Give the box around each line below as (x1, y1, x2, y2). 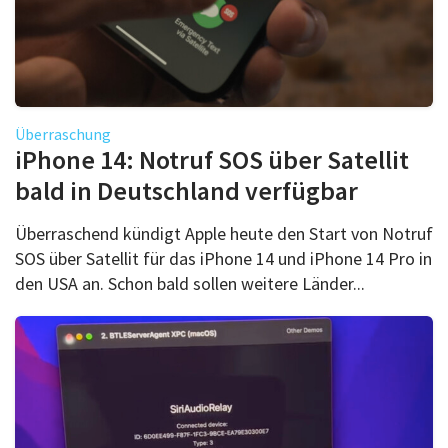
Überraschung (15, 123, 111, 144)
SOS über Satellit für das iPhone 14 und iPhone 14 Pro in (15, 246, 432, 270)
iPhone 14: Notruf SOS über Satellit (15, 142, 409, 176)
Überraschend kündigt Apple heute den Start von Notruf (15, 221, 433, 245)
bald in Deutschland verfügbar (15, 173, 358, 207)
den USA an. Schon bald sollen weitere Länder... (15, 271, 365, 295)
